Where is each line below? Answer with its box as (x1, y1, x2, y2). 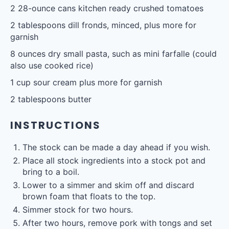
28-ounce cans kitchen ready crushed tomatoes (15, 3, 203, 13)
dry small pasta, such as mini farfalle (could (45, 49, 217, 59)
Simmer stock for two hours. (22, 204, 133, 215)
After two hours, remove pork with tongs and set (22, 218, 212, 228)
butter (65, 94, 91, 104)
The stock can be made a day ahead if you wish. (22, 142, 210, 152)
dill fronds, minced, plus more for (65, 20, 196, 30)
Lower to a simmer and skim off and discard (22, 180, 194, 190)
